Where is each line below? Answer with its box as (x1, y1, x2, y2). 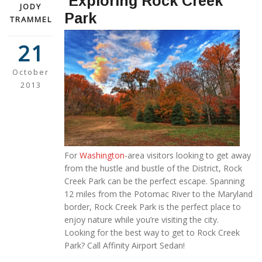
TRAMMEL (9, 13, 52, 25)
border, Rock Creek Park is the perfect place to (64, 201, 241, 213)
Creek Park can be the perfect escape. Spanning (64, 175, 244, 187)
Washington (80, 150, 125, 161)
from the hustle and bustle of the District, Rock (64, 163, 242, 174)
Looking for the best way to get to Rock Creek (64, 227, 240, 239)
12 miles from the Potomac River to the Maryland (64, 188, 253, 200)
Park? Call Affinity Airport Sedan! (64, 240, 185, 251)
